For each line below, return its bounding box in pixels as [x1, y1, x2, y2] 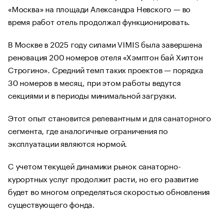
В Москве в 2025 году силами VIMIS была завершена [8, 37, 202, 50]
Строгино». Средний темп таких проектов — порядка [8, 63, 203, 75]
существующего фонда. [8, 197, 95, 210]
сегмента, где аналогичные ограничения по [8, 124, 168, 136]
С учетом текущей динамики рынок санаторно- [8, 159, 181, 171]
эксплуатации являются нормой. [8, 137, 128, 149]
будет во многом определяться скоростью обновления [8, 185, 210, 197]
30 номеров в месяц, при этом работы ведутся [8, 76, 181, 88]
